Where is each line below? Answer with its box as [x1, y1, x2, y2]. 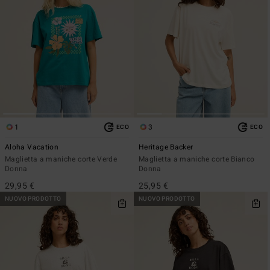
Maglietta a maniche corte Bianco [139, 153, 255, 165]
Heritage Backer [139, 141, 193, 152]
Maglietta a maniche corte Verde [5, 153, 118, 165]
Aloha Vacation [5, 141, 59, 152]
